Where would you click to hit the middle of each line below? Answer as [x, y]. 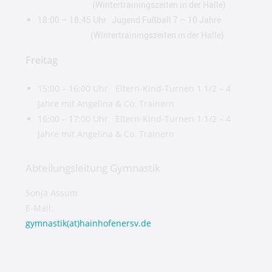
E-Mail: [40, 208]
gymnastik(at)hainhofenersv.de [89, 223]
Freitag [42, 60]
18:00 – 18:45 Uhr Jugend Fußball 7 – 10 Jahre [141, 20]
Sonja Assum [87, 193]
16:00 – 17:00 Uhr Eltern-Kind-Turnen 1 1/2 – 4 [134, 119]
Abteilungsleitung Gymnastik [93, 168]
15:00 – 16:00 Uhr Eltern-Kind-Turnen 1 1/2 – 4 [134, 88]
